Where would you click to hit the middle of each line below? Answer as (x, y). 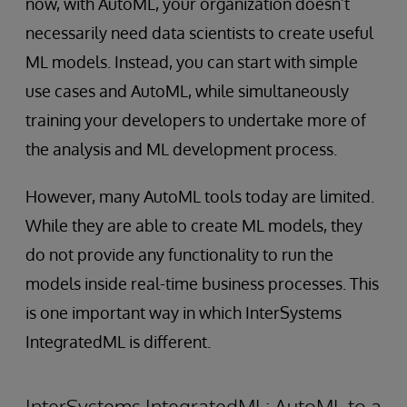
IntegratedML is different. (118, 342)
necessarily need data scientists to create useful (199, 33)
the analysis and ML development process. (181, 149)
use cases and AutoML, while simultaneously (187, 91)
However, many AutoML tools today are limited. (200, 197)
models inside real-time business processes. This (202, 284)
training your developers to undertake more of (196, 120)
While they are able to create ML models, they (194, 226)
